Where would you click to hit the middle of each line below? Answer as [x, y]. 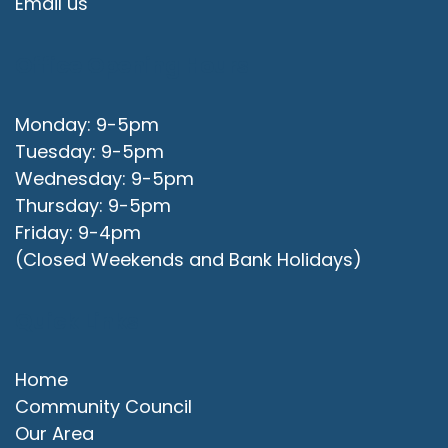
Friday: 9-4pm [78, 232]
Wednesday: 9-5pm [104, 178]
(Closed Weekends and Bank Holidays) [188, 259]
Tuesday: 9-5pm [89, 151]
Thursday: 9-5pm [93, 205]
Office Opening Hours [132, 66]
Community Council [103, 407]
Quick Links [77, 321]
